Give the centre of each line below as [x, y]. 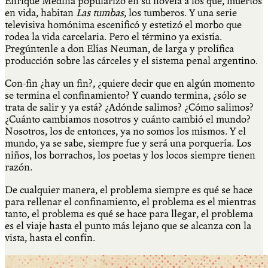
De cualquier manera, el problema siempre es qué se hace [129, 190]
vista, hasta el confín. [50, 237]
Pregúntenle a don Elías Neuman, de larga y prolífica [119, 48]
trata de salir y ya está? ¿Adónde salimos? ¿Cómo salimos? [129, 107]
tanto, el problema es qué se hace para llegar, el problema [129, 214]
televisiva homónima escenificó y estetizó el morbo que [123, 25]
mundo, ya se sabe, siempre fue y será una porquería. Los [128, 143]
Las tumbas [100, 13]
